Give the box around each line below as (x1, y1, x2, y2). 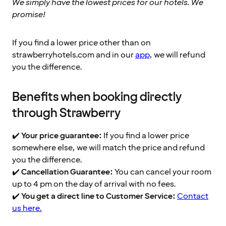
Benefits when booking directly (12, 88, 182, 105)
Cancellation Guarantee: (21, 166, 113, 178)
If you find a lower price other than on (12, 37, 151, 48)
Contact (177, 190, 208, 202)
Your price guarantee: (21, 130, 102, 141)
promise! (12, 9, 45, 20)
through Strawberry (12, 104, 121, 122)
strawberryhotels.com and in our (12, 49, 135, 61)
